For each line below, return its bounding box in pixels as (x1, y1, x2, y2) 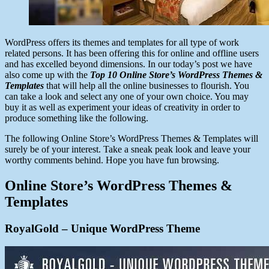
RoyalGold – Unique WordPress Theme (5, 222, 200, 235)
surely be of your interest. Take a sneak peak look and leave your (5, 144, 250, 154)
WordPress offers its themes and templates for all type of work (5, 37, 239, 47)
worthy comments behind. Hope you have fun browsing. (5, 154, 219, 165)
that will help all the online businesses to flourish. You (46, 80, 249, 91)
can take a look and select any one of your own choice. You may (5, 91, 249, 101)
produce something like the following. (5, 112, 148, 123)
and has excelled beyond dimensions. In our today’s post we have (5, 58, 252, 69)
